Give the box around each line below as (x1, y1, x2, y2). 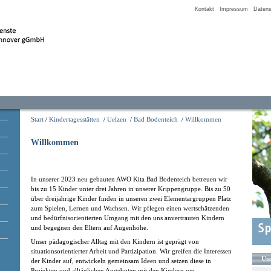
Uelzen (107, 116, 126, 123)
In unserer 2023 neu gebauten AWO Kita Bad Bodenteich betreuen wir (31, 175, 227, 183)
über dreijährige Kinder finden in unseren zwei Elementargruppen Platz (31, 194, 231, 202)
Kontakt (195, 6, 214, 12)
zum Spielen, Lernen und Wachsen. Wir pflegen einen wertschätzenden (31, 204, 229, 212)
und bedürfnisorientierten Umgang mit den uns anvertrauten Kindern (31, 214, 224, 221)
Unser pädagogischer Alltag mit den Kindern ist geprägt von (31, 238, 199, 246)
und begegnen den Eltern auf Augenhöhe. (31, 223, 148, 231)
